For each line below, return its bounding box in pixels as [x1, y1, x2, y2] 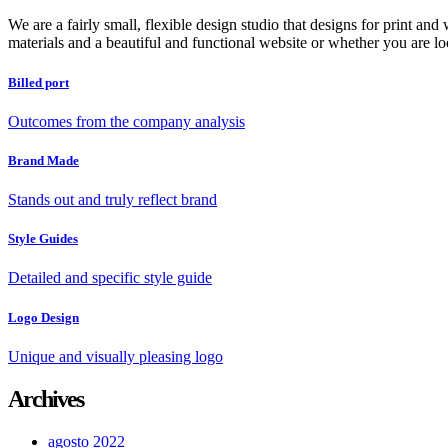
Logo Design [8, 309, 79, 325]
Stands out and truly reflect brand [8, 191, 217, 209]
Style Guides [8, 231, 78, 247]
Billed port [8, 74, 69, 90]
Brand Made [8, 152, 79, 168]
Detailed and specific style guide [8, 269, 212, 287]
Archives [8, 385, 83, 412]
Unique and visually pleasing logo [8, 347, 223, 365]
